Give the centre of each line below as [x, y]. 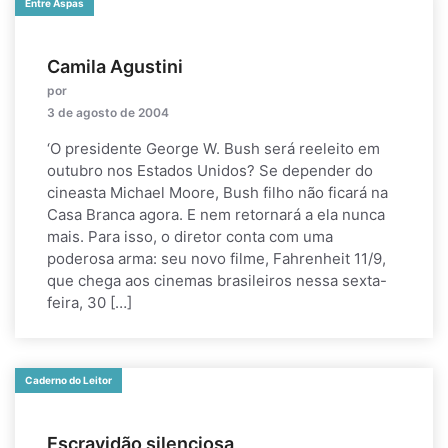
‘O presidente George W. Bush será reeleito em [213, 148]
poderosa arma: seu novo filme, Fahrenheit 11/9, [216, 258]
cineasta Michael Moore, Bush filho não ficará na [217, 192]
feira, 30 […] [89, 302]
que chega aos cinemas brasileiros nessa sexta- [217, 280]
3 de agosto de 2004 [108, 112]
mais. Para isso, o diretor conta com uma [190, 236]
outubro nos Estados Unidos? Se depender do [210, 170]
